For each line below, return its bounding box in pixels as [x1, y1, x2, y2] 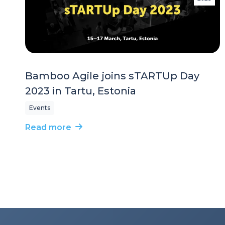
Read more [25, 123, 71, 132]
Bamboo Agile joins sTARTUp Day [25, 70, 199, 82]
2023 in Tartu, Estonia [25, 85, 136, 97]
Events [29, 104, 50, 111]
